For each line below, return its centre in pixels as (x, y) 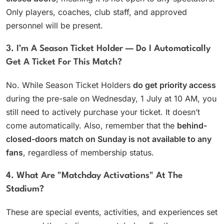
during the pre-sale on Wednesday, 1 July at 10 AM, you (111, 98)
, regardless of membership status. (88, 152)
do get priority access (174, 85)
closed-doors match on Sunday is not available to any (109, 139)
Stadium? (25, 189)
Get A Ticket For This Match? (64, 62)
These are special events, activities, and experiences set (112, 212)
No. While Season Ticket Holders (69, 85)
